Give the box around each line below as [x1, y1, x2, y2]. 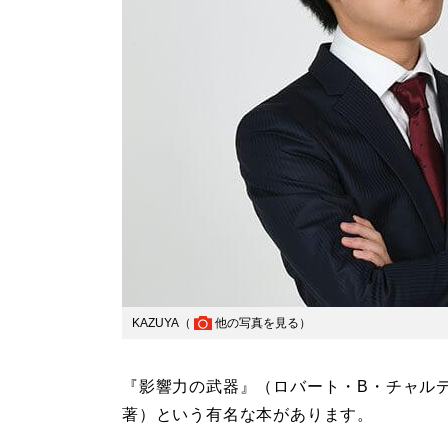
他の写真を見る [215, 316, 299, 331]
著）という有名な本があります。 [122, 405, 374, 423]
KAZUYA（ [132, 316, 191, 331]
